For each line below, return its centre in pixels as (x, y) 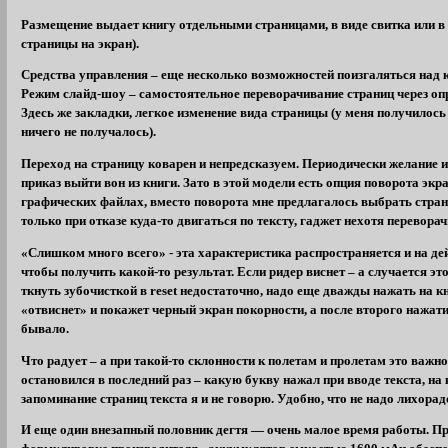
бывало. (45, 328)
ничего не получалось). (89, 132)
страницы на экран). (80, 43)
